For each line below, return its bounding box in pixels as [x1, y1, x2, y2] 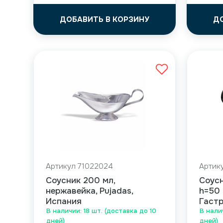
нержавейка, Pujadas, [46, 186, 133, 196]
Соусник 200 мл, [46, 175, 115, 186]
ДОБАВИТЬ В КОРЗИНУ [60, 14, 150, 24]
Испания [46, 196, 82, 207]
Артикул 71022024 [46, 161, 113, 171]
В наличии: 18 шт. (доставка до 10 [46, 207, 157, 215]
